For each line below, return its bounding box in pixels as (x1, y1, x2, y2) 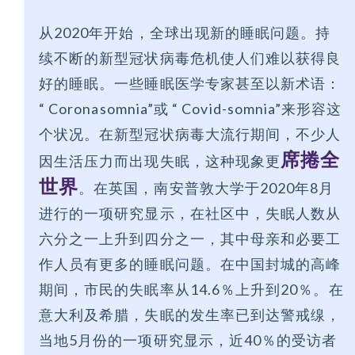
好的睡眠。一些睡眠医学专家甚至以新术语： (39, 74, 342, 93)
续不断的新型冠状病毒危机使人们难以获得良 (39, 49, 342, 67)
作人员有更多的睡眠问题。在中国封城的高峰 (39, 255, 342, 273)
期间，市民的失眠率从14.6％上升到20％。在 (39, 281, 344, 299)
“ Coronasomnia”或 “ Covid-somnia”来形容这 (39, 100, 342, 118)
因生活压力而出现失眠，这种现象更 (39, 152, 281, 170)
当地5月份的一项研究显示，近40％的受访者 (39, 331, 338, 349)
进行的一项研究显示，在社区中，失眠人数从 (39, 204, 342, 223)
